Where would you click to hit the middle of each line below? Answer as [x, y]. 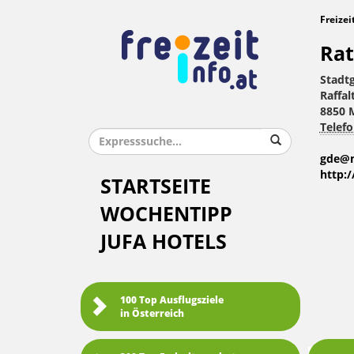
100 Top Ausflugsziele [172, 300]
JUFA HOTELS [164, 242]
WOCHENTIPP [166, 215]
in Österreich [152, 314]
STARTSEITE [156, 187]
